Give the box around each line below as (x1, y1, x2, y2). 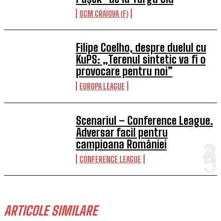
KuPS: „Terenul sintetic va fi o (75, 53, 206, 67)
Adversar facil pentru (75, 125, 168, 139)
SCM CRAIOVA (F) (79, 8, 128, 18)
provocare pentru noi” (75, 65, 173, 78)
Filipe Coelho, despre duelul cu (75, 41, 206, 55)
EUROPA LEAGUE (79, 81, 125, 91)
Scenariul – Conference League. (75, 113, 213, 127)
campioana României (75, 137, 167, 151)
